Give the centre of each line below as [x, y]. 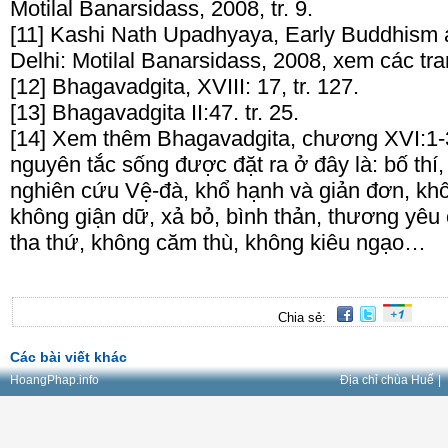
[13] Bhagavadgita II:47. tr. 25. [154, 112]
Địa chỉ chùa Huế [387, 379]
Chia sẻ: [304, 317]
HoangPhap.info [54, 379]
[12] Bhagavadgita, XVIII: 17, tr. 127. [184, 86]
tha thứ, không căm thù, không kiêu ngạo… [218, 242]
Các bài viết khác [68, 356]
